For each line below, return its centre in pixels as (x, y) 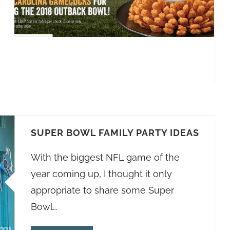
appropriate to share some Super (102, 190)
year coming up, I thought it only (101, 174)
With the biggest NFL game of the (105, 157)
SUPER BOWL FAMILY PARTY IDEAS (115, 133)
